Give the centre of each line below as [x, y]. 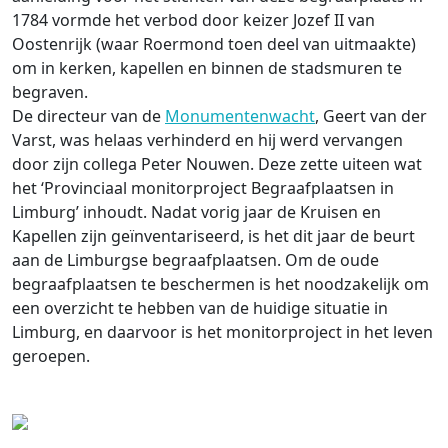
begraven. [50, 92]
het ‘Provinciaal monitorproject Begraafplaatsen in [203, 188]
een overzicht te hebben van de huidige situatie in [200, 308]
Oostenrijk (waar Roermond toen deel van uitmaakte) [214, 44]
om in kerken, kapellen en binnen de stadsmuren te [207, 68]
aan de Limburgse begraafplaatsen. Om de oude [195, 260]
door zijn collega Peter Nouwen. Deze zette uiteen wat [217, 164]
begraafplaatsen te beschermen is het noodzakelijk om [220, 284]
